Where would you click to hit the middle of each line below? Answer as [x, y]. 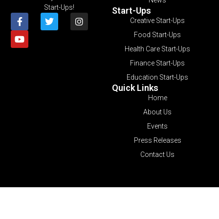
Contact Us [158, 154]
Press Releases [157, 140]
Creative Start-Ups [158, 20]
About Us [158, 112]
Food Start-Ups [158, 34]
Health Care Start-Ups [158, 49]
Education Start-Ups [158, 77]
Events [158, 126]
